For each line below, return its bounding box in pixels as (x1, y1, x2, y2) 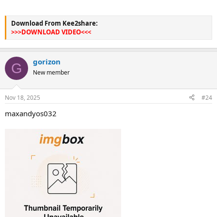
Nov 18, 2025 (5, 93, 40, 102)
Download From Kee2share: (11, 18, 98, 28)
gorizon (33, 57, 61, 66)
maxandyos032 (5, 108, 57, 118)
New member (33, 68, 70, 77)
